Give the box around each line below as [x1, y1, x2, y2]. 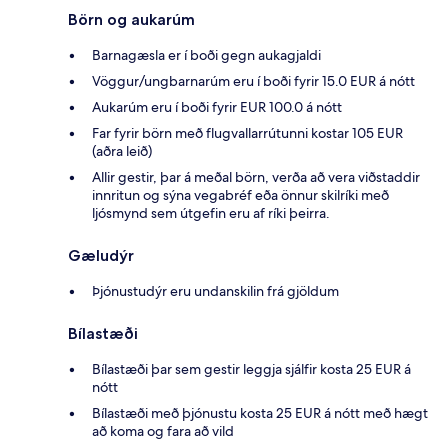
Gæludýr [68, 245, 134, 265]
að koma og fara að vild [92, 421, 234, 440]
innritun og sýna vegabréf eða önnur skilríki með [92, 185, 389, 204]
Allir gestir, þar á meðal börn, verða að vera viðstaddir [92, 167, 420, 186]
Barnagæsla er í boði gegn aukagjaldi [92, 45, 321, 64]
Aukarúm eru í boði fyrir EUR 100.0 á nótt [92, 97, 342, 116]
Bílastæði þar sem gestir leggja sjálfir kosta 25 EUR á [92, 359, 411, 378]
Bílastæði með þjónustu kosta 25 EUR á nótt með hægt [92, 403, 428, 422]
